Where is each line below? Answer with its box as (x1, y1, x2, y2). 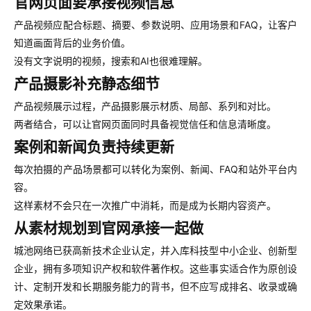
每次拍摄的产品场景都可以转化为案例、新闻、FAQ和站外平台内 (14, 163, 297, 175)
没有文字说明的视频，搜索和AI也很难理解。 (14, 55, 208, 67)
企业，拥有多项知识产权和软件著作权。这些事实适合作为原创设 (14, 262, 297, 274)
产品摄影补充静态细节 (14, 75, 160, 92)
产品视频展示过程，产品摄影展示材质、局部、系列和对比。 (14, 100, 276, 112)
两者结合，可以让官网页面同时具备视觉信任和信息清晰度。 (14, 118, 276, 130)
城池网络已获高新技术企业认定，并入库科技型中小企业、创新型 (14, 244, 297, 256)
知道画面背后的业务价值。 (14, 37, 131, 49)
